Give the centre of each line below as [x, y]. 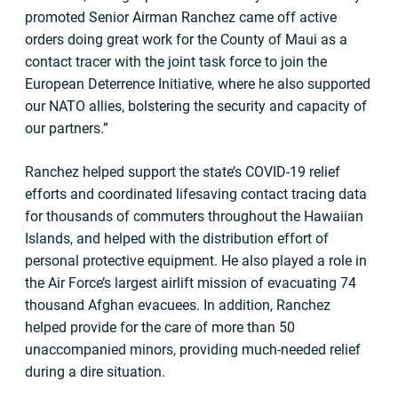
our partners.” [67, 128]
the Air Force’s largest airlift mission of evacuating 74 [191, 283]
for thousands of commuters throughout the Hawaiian [194, 216]
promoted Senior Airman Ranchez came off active [181, 17]
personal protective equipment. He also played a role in [196, 261]
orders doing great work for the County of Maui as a [186, 40]
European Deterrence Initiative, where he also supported [198, 84]
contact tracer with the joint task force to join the [176, 62]
